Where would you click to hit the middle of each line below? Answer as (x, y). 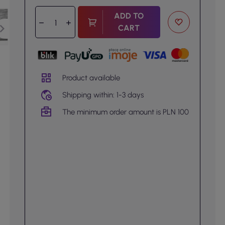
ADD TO (129, 16)
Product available (91, 78)
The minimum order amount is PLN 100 (125, 112)
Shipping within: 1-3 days (103, 95)
